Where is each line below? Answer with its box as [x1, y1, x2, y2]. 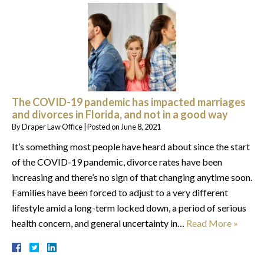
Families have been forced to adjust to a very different [12, 186, 228, 198]
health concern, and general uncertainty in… [12, 217, 186, 229]
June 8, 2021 [121, 121, 161, 131]
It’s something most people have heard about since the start [12, 140, 250, 152]
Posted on [87, 121, 121, 131]
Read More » [186, 217, 238, 229]
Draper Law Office [22, 121, 82, 131]
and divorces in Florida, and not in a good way [12, 107, 228, 121]
